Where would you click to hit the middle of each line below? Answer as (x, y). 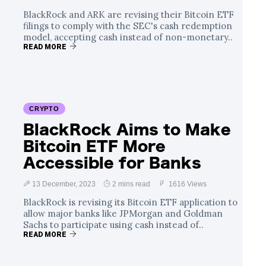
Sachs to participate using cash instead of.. (113, 224)
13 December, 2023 (64, 184)
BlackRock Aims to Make (127, 129)
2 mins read (131, 184)
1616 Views (187, 184)
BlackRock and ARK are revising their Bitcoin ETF (129, 14)
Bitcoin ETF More (94, 146)
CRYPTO (44, 108)
